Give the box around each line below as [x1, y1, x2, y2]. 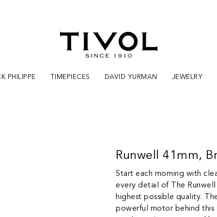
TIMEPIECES [50, 73, 90, 80]
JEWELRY [171, 73, 203, 80]
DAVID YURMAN [104, 73, 157, 80]
